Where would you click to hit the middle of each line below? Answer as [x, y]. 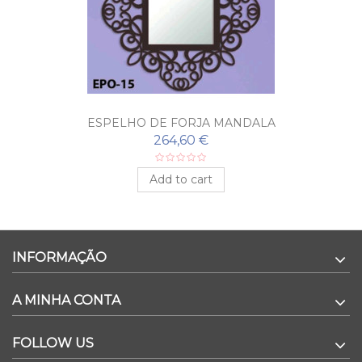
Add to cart [181, 179]
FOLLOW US [53, 343]
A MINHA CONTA [66, 300]
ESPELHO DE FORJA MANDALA [181, 122]
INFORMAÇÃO [59, 257]
